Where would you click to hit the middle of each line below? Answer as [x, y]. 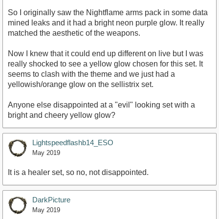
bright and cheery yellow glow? [62, 115]
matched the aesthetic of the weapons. [74, 33]
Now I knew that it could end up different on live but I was [106, 54]
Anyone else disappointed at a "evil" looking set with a [101, 105]
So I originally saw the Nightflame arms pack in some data [108, 13]
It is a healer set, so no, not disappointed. [78, 173]
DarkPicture [51, 200]
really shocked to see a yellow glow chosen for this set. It [105, 64]
